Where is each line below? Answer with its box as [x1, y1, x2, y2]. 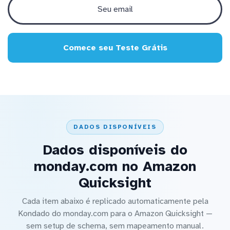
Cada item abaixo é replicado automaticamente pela [22, 196, 208, 207]
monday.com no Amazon [34, 158, 196, 176]
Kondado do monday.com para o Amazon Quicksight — [17, 208, 213, 219]
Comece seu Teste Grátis [63, 42, 167, 53]
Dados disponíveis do [43, 141, 187, 159]
